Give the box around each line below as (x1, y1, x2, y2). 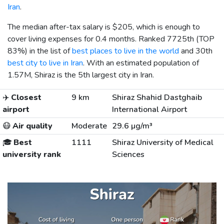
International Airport (111, 103, 187, 115)
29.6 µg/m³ (111, 120, 152, 131)
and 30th (179, 45, 212, 56)
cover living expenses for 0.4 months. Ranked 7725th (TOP (7, 33, 214, 44)
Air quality (10, 120, 52, 131)
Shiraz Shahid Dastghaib (111, 91, 202, 103)
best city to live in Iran (7, 57, 83, 68)
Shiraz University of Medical (111, 136, 213, 148)
